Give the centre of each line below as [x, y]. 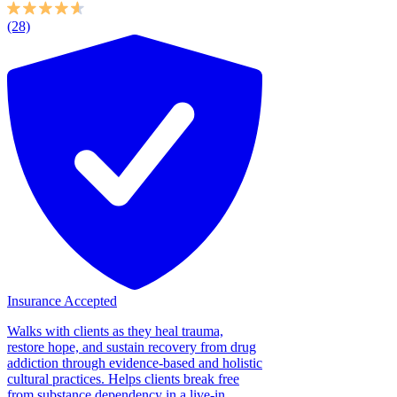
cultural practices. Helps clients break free [123, 378]
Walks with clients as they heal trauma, [115, 331]
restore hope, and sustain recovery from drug [132, 346]
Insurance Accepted [62, 300]
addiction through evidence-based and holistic [135, 362]
